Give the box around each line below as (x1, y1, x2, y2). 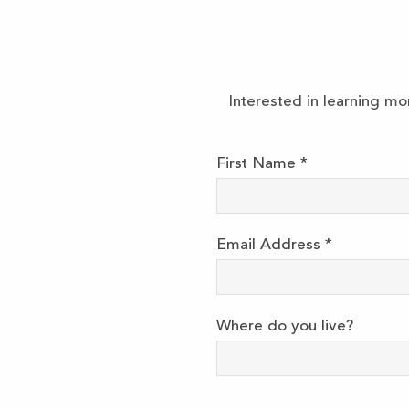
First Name (216, 156, 300, 173)
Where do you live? (216, 319, 353, 335)
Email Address (216, 237, 325, 254)
